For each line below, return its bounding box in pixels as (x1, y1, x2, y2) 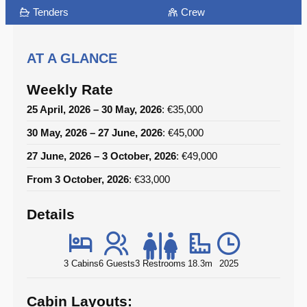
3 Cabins (63, 258, 99, 269)
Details (26, 206, 75, 223)
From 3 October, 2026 (26, 173, 129, 186)
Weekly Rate (26, 82, 113, 98)
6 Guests (98, 258, 135, 269)
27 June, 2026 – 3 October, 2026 (26, 150, 176, 162)
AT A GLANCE (26, 51, 117, 66)
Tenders (30, 6, 69, 19)
